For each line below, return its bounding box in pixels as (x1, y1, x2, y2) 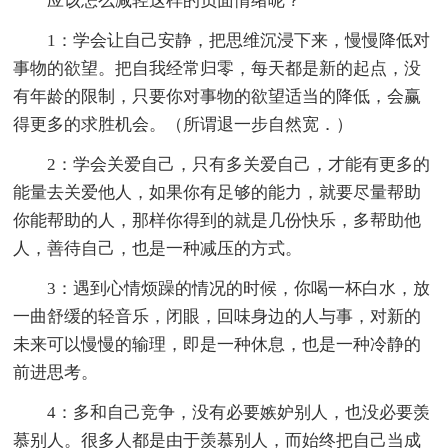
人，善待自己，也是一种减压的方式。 (13, 238, 303, 258)
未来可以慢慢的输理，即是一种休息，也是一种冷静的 (13, 334, 422, 354)
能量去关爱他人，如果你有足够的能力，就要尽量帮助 (13, 182, 422, 202)
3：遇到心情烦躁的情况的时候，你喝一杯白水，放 (47, 278, 431, 298)
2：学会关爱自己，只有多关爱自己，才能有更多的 (47, 154, 431, 174)
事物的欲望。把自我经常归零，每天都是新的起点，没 (13, 58, 422, 78)
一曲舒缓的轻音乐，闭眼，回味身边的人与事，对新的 (13, 306, 422, 326)
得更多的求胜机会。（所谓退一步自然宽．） (13, 114, 354, 134)
